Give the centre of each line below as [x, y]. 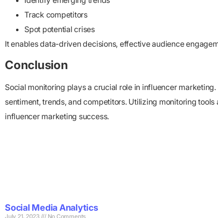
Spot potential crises [60, 29]
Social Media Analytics [52, 208]
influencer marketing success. [57, 116]
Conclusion [36, 65]
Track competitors [56, 15]
